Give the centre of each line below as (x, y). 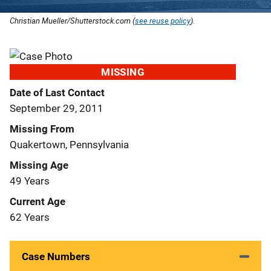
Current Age (38, 201)
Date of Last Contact (57, 92)
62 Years (30, 217)
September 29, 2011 (57, 108)
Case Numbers (56, 256)
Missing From (42, 129)
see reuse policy (163, 20)
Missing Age (39, 165)
